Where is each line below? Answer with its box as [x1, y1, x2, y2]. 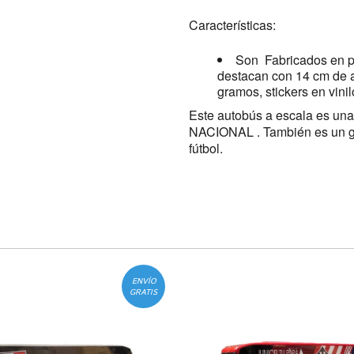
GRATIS [130, 286, 157, 298]
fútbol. [189, 139, 223, 157]
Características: [189, 16, 276, 34]
